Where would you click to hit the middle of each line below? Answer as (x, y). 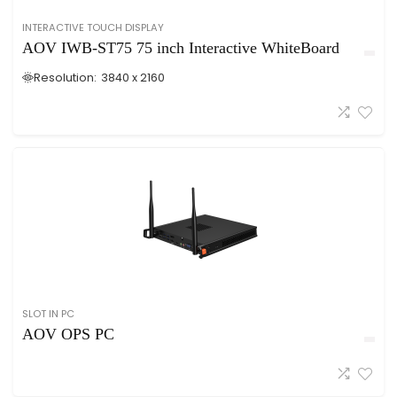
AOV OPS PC (68, 334)
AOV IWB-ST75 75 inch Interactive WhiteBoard (181, 48)
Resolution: (65, 78)
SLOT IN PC (48, 314)
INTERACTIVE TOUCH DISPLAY (93, 27)
